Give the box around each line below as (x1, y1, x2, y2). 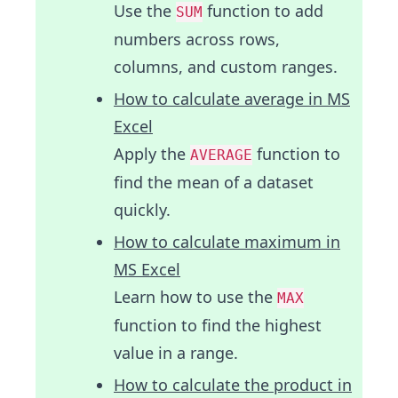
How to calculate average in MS (114, 88, 350, 110)
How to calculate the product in (114, 374, 352, 396)
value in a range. (114, 342, 238, 364)
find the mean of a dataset (114, 171, 314, 194)
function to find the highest (114, 314, 322, 337)
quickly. (114, 199, 171, 221)
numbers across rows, (114, 28, 280, 51)
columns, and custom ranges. (114, 56, 338, 78)
